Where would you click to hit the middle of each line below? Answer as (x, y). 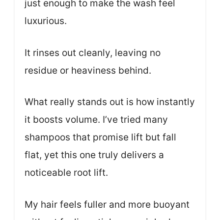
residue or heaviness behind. (88, 70)
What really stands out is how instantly (110, 102)
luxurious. (46, 21)
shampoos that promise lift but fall (100, 137)
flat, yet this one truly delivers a (94, 155)
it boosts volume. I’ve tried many (96, 120)
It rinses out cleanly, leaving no (93, 53)
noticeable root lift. (66, 173)
